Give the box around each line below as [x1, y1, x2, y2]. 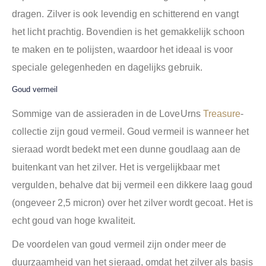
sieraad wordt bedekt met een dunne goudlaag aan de [12, 144, 241, 155]
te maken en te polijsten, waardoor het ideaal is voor [12, 45, 233, 55]
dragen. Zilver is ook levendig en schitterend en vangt [12, 9, 239, 20]
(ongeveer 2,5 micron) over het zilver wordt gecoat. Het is [12, 198, 254, 208]
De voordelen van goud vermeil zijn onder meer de [12, 239, 227, 250]
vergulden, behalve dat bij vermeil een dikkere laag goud [12, 180, 252, 191]
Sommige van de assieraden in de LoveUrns [12, 109, 203, 119]
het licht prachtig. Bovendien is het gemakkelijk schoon [12, 27, 245, 37]
